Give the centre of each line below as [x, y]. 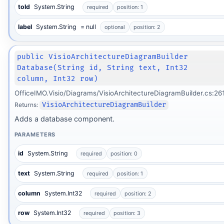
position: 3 [127, 213]
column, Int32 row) [58, 79]
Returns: [27, 105]
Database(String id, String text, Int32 [103, 68]
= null [88, 27]
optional [114, 27]
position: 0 [124, 153]
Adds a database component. [64, 118]
